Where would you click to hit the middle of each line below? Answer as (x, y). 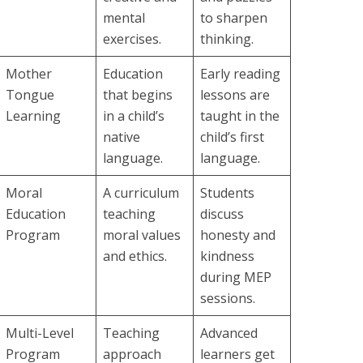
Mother (29, 74)
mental (124, 18)
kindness (227, 256)
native (122, 137)
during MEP (236, 277)
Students (227, 193)
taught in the (240, 116)
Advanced (229, 333)
